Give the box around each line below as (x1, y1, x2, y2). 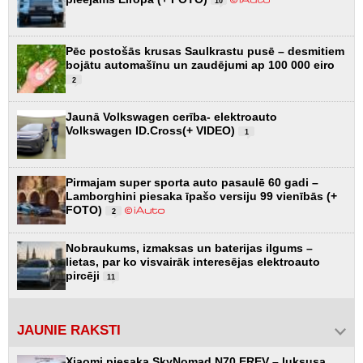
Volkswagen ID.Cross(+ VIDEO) (66, 123, 238, 137)
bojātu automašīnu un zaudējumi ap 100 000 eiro (66, 58, 335, 71)
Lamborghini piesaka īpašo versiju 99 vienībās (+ (66, 189, 337, 203)
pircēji (66, 268, 103, 282)
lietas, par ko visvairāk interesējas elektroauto (66, 254, 320, 268)
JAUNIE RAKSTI (17, 322, 121, 338)
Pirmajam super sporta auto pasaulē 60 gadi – (66, 175, 318, 189)
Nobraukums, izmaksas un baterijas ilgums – (66, 241, 313, 254)
